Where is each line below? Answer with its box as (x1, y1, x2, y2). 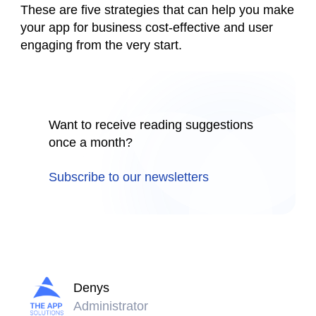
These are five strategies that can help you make (20, 3, 294, 17)
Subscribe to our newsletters (49, 170, 209, 184)
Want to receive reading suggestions (49, 118, 253, 132)
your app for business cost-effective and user (20, 20, 273, 35)
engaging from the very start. (20, 38, 182, 52)
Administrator (73, 299, 148, 313)
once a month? (49, 135, 133, 150)
